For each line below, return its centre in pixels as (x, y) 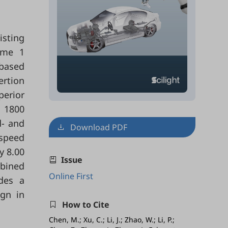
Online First (71, 176)
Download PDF (99, 127)
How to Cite (86, 205)
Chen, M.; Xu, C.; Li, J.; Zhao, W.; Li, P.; (112, 220)
